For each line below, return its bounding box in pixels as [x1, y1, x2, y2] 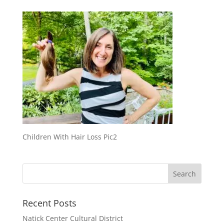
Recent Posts [22, 196, 76, 209]
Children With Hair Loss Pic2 [22, 131, 117, 141]
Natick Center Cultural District [22, 213, 123, 223]
